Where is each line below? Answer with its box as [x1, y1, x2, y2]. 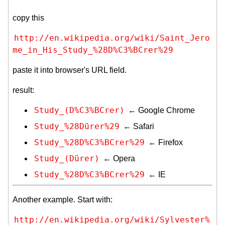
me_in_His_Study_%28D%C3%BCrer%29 [13, 45, 173, 55]
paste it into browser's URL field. [13, 65, 127, 74]
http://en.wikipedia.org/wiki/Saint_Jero [14, 33, 210, 43]
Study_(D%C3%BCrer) [34, 105, 125, 115]
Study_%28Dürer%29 [34, 121, 120, 131]
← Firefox [146, 138, 183, 147]
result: [13, 85, 34, 94]
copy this [13, 13, 44, 22]
